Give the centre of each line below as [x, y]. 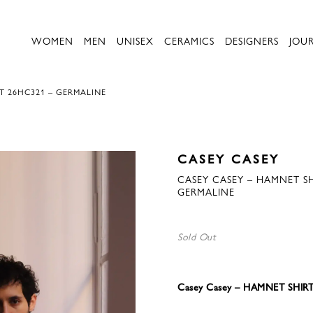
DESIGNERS [252, 41]
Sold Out [197, 236]
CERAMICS [189, 41]
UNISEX [135, 41]
